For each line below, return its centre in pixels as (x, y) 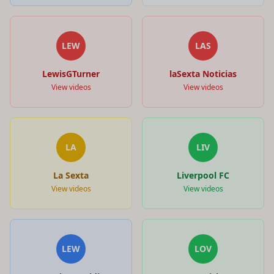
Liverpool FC (203, 175)
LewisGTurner (71, 73)
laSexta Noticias (203, 73)
